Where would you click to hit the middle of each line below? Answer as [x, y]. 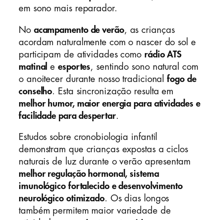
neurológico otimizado [62, 199]
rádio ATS [163, 54]
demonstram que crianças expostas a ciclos [103, 150]
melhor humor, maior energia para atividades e [110, 103]
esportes [74, 67]
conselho [36, 91]
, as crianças [149, 30]
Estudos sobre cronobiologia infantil [88, 137]
